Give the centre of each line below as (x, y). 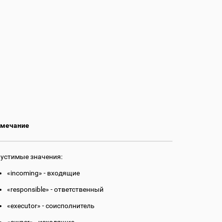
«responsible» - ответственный (55, 190)
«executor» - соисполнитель (51, 206)
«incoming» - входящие (43, 173)
